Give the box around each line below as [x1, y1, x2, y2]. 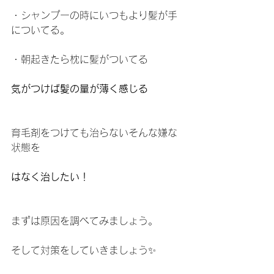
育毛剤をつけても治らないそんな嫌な [11, 128, 177, 138]
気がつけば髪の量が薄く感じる [11, 84, 148, 94]
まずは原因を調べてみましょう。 [11, 216, 158, 226]
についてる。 [11, 25, 70, 35]
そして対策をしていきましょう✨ [11, 245, 156, 255]
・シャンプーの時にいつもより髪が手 [11, 10, 177, 20]
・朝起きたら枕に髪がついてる [11, 54, 148, 64]
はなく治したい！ [11, 172, 89, 182]
